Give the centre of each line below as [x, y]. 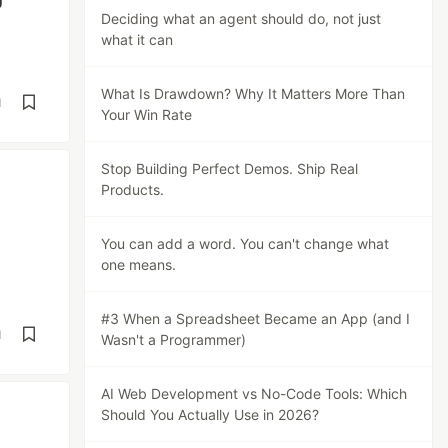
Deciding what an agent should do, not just [241, 18]
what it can [137, 39]
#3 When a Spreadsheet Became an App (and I [256, 318]
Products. [133, 189]
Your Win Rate [147, 114]
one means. [139, 264]
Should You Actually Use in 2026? [210, 414]
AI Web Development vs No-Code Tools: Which [254, 393]
